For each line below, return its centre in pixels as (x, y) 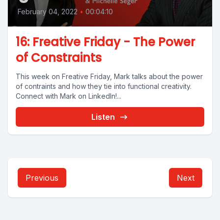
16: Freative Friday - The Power (105, 42)
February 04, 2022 (48, 12)
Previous (42, 178)
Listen (103, 117)
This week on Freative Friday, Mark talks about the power (109, 76)
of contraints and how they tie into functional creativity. (107, 86)
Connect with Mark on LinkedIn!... (69, 96)
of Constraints (59, 58)
